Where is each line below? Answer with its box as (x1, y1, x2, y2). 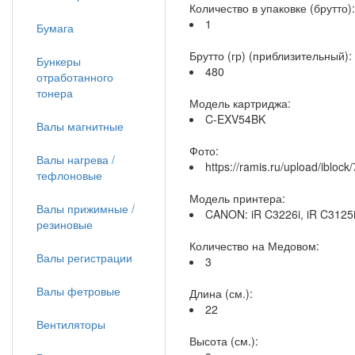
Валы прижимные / (36, 200, 135, 216)
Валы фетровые (36, 283, 120, 299)
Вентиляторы (36, 316, 105, 332)
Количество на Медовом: (189, 238, 319, 254)
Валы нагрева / (36, 151, 115, 167)
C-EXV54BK (205, 111, 265, 127)
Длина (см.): (189, 285, 253, 301)
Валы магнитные (36, 118, 124, 134)
